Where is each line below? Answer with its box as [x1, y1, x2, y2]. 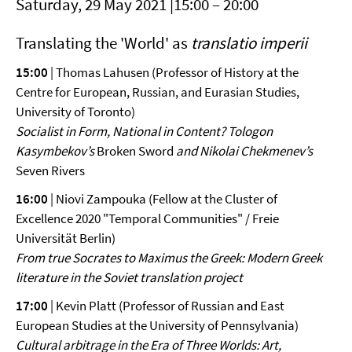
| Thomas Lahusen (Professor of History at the [48, 64, 299, 81]
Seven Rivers [16, 162, 85, 179]
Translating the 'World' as [16, 32, 191, 53]
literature [16, 269, 70, 286]
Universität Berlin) [16, 229, 115, 247]
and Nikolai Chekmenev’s [176, 142, 313, 159]
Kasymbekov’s [16, 142, 97, 159]
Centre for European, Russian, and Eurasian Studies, [16, 83, 299, 101]
